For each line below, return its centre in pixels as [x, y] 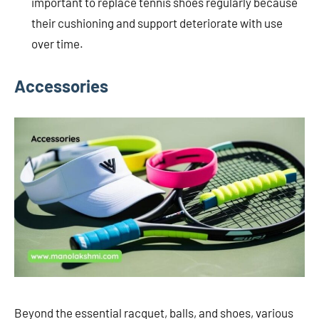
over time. [57, 43]
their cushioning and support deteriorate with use [157, 22]
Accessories [61, 85]
